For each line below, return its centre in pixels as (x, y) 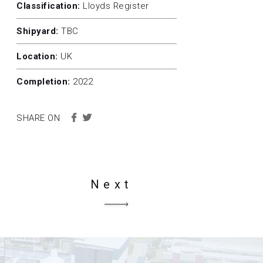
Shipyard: (38, 31)
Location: (37, 57)
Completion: (43, 82)
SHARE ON (38, 118)
